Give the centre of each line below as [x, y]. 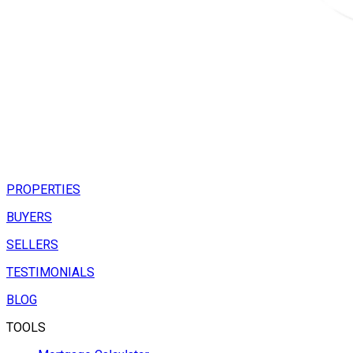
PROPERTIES [43, 190]
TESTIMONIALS [50, 272]
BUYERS [29, 217]
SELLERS [32, 245]
